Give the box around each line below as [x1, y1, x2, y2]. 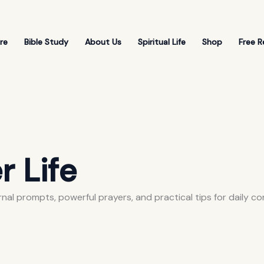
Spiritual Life [137, 37, 186, 47]
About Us [84, 37, 121, 47]
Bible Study [24, 37, 68, 47]
